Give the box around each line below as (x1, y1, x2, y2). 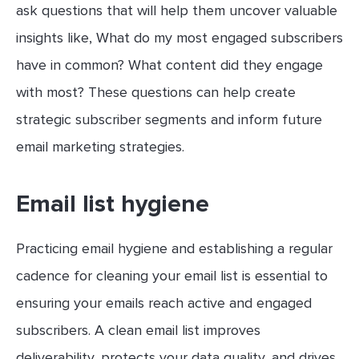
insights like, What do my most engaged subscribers (16, 28, 343, 46)
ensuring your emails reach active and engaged (16, 293, 312, 312)
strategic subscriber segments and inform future (16, 110, 322, 128)
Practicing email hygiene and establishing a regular (16, 239, 333, 257)
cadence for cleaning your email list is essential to (16, 266, 328, 284)
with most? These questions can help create (16, 83, 296, 101)
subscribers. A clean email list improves (16, 321, 260, 339)
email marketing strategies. (16, 137, 184, 155)
